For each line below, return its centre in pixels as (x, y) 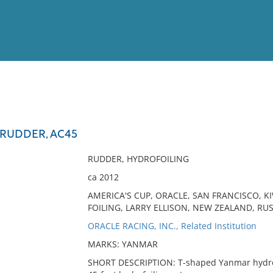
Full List (249, 119)
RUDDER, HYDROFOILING (138, 159)
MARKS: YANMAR (122, 244)
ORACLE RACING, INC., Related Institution (172, 226)
